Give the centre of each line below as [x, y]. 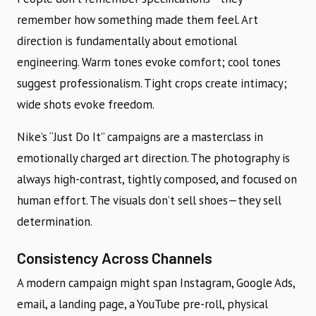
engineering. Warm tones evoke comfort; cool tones [149, 62]
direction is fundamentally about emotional [127, 41]
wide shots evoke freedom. [86, 105]
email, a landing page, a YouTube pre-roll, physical [142, 304]
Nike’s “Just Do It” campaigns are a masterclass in [140, 137]
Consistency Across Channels [115, 258]
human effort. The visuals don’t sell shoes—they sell [149, 201]
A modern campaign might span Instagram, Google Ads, [156, 283]
